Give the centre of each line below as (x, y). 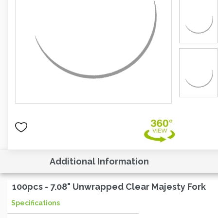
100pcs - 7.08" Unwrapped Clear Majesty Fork (109, 186)
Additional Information (99, 161)
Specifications (36, 203)
